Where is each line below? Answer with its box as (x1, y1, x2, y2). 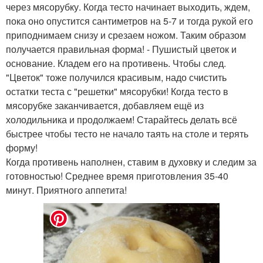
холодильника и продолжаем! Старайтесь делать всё (6, 113, 237, 126)
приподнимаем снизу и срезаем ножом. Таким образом (6, 28, 246, 42)
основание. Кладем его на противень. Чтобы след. (6, 56, 226, 70)
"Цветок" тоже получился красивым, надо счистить (6, 70, 227, 84)
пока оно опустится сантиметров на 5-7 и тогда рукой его (6, 14, 253, 28)
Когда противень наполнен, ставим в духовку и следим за (6, 155, 257, 168)
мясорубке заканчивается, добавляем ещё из (6, 99, 204, 112)
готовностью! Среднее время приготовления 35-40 (6, 169, 228, 183)
